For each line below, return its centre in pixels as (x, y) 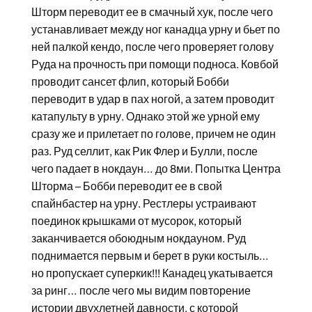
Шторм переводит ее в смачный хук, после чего (152, 13)
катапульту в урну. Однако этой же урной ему (145, 117)
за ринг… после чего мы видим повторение (141, 291)
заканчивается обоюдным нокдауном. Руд (138, 239)
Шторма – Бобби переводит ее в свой (126, 187)
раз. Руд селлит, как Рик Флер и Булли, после (144, 152)
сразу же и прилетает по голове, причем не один (153, 134)
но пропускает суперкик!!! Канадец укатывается (152, 274)
